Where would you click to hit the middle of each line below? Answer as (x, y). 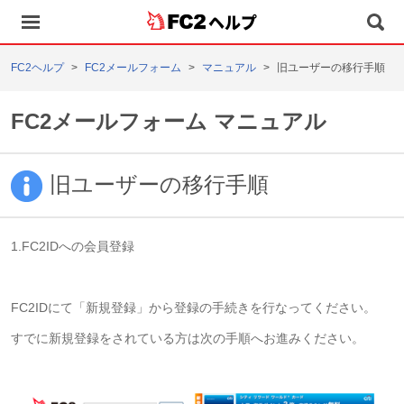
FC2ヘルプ (37, 68)
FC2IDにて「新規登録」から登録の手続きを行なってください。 (193, 308)
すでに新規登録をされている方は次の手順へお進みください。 (188, 339)
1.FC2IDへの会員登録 (73, 247)
